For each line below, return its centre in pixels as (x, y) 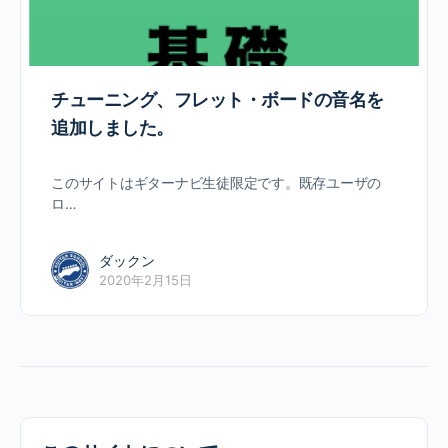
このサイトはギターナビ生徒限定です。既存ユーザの (216, 183)
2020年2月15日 (145, 280)
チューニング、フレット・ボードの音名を (217, 100)
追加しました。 (112, 128)
